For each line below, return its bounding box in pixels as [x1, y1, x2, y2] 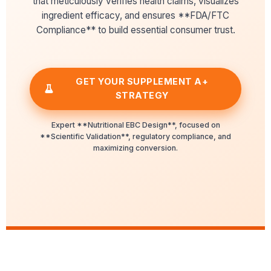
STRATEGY [115, 90, 169, 101]
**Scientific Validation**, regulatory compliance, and [40, 132, 231, 141]
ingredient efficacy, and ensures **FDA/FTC [42, 10, 229, 21]
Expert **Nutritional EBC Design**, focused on [51, 120, 220, 129]
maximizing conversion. [93, 143, 178, 152]
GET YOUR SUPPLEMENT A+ [76, 76, 209, 87]
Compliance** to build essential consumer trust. [36, 24, 235, 36]
